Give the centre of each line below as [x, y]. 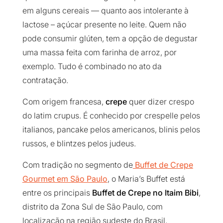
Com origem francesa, [63, 102]
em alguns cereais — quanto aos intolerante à [105, 11]
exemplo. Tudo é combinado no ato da [92, 66]
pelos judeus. [111, 144]
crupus [65, 116]
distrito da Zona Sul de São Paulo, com [92, 207]
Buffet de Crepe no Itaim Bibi [145, 193]
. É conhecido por [111, 116]
